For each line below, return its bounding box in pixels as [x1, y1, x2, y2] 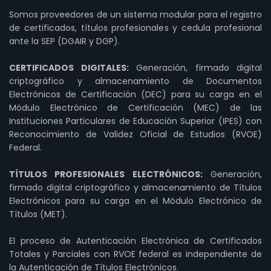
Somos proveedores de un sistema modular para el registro [9, 8, 262, 21]
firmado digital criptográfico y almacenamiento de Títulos [9, 181, 262, 194]
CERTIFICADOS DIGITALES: [9, 62, 129, 74]
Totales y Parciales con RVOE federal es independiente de [9, 248, 262, 260]
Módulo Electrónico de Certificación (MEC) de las [9, 102, 262, 114]
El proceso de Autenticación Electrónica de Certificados [9, 235, 262, 247]
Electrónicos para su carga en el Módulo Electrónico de [9, 195, 262, 207]
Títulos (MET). [9, 208, 67, 220]
